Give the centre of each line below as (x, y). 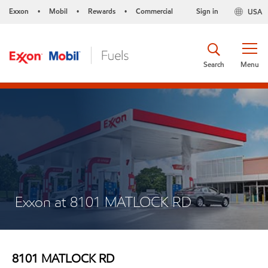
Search (214, 64)
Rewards (102, 11)
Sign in (207, 11)
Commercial (154, 11)
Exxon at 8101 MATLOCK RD (103, 202)
